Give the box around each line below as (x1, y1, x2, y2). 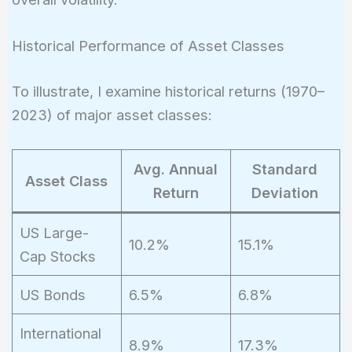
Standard (252, 159, 318, 178)
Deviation (251, 183, 319, 201)
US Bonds (19, 285, 86, 303)
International (19, 324, 101, 342)
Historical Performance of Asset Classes (11, 37, 284, 55)
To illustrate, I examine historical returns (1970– (11, 82, 324, 100)
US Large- (19, 223, 89, 241)
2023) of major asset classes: (11, 105, 212, 123)
